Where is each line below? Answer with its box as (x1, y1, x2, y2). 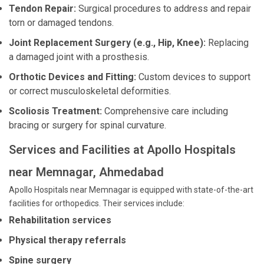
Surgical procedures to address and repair (76, 3, 251, 14)
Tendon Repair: (9, 3, 76, 14)
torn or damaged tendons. (9, 17, 114, 28)
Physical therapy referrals (9, 235, 126, 246)
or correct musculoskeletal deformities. (9, 85, 171, 97)
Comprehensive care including (102, 105, 228, 117)
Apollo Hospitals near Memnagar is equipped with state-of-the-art (9, 185, 253, 194)
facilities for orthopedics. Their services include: (9, 199, 184, 208)
